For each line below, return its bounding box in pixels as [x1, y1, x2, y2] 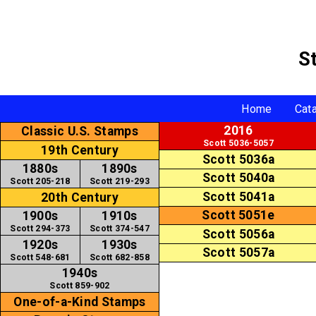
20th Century [41, 190, 119, 205]
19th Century [41, 142, 119, 157]
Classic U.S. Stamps [20, 124, 139, 139]
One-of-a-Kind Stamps [13, 294, 146, 309]
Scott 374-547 [89, 224, 150, 234]
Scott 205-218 [10, 176, 71, 187]
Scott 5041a [202, 189, 275, 204]
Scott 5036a [202, 152, 275, 166]
